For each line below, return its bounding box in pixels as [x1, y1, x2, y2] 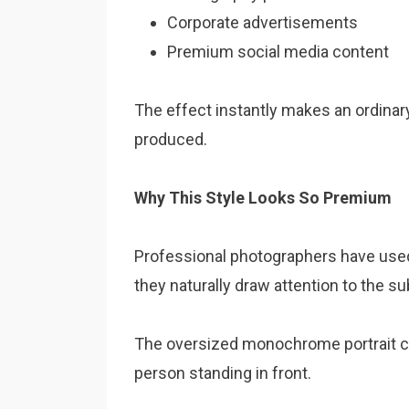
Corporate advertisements [167, 13, 358, 32]
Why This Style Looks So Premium [134, 188, 392, 207]
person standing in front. [134, 363, 311, 383]
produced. [134, 130, 207, 149]
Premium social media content [167, 42, 389, 61]
